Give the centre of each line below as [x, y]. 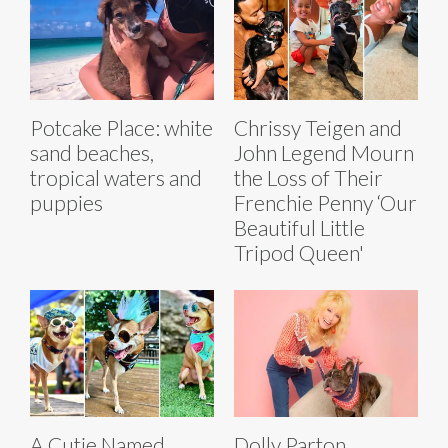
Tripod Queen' [299, 253]
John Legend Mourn [324, 153]
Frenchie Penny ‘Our [325, 203]
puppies [66, 203]
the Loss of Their [308, 178]
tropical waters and [116, 178]
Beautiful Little [299, 228]
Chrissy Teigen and [318, 128]
